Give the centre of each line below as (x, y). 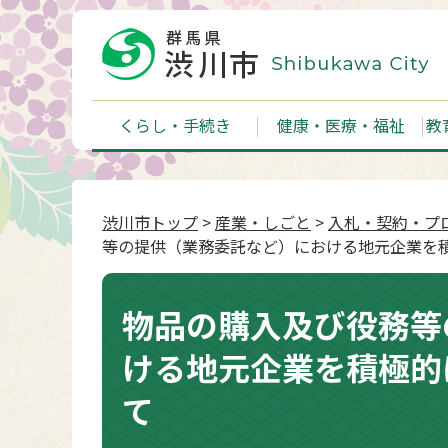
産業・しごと (263, 222)
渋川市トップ (150, 222)
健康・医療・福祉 (340, 125)
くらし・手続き (174, 125)
